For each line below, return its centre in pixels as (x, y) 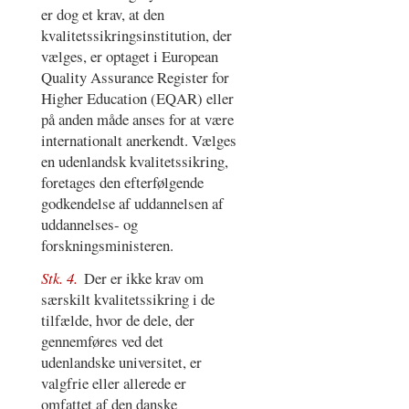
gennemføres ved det (102, 341)
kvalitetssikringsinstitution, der (136, 35)
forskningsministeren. (107, 245)
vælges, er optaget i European (129, 56)
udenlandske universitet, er (121, 362)
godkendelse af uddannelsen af (132, 203)
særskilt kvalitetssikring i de (127, 299)
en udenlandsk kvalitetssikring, (134, 161)
